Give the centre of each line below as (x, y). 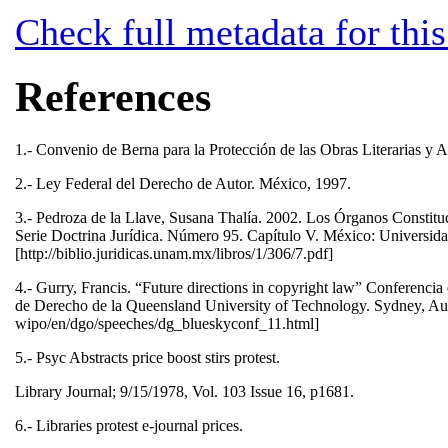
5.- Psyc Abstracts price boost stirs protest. (149, 358)
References (113, 97)
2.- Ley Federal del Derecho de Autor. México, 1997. (185, 184)
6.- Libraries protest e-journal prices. (131, 426)
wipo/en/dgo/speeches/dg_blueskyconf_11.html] (169, 324)
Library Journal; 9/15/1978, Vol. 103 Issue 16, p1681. (186, 392)
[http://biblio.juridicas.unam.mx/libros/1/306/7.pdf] (176, 254)
